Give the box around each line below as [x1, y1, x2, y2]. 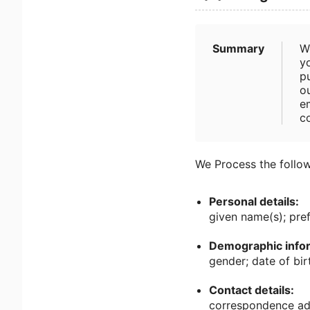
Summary [212, 42, 264, 55]
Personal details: [209, 194, 299, 208]
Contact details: [209, 283, 294, 297]
